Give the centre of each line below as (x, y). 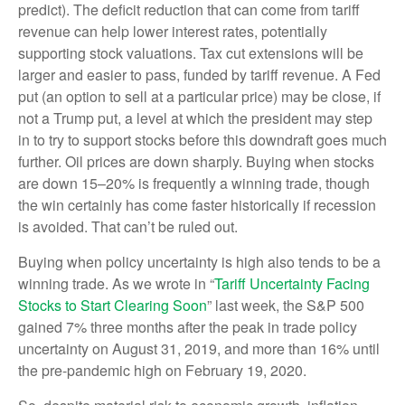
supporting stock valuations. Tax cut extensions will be (191, 52)
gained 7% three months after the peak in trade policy (188, 326)
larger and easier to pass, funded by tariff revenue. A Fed (199, 74)
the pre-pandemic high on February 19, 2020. (162, 370)
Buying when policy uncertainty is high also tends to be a (199, 261)
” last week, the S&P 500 (286, 305)
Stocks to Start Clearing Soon (113, 305)
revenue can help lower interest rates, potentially (173, 31)
